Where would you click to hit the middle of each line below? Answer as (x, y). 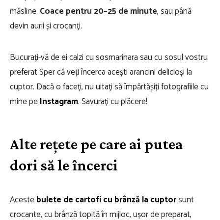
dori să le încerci (64, 165)
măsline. (25, 11)
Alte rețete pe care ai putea (96, 144)
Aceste (23, 200)
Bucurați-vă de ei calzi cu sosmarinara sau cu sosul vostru (109, 57)
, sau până (174, 11)
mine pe (24, 102)
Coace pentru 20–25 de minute (98, 11)
